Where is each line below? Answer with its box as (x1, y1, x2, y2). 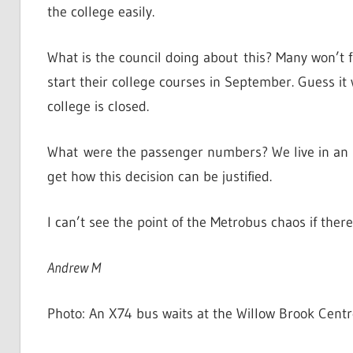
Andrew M (46, 259, 101, 277)
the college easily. (46, 3, 154, 21)
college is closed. (46, 98, 149, 116)
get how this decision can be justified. (46, 168, 272, 186)
